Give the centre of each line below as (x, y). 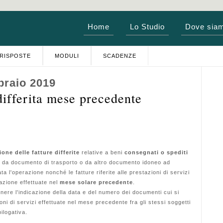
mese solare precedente (96, 182)
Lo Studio (147, 27)
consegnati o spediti (156, 152)
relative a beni (102, 152)
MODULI (67, 56)
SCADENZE (120, 56)
